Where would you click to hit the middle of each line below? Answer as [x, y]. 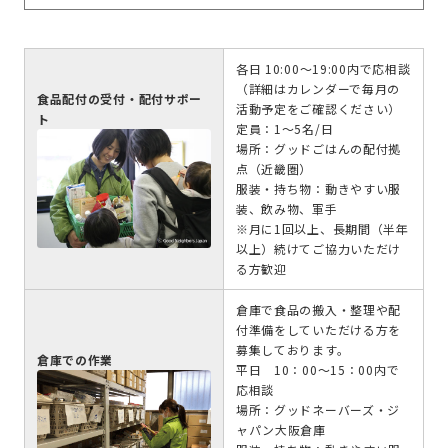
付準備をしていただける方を [318, 330]
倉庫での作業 [75, 360]
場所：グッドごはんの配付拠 [318, 149]
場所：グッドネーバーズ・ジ [318, 410]
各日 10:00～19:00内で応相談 [323, 69]
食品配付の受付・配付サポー [119, 99]
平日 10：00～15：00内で [317, 370]
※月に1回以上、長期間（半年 [322, 229]
